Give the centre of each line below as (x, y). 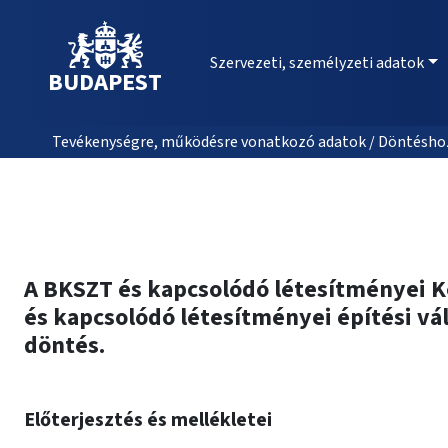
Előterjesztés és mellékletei (148, 420)
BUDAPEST (105, 82)
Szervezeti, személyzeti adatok (317, 63)
